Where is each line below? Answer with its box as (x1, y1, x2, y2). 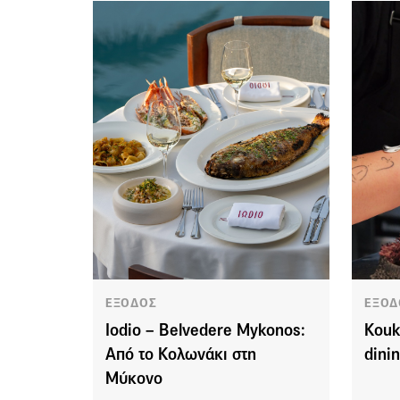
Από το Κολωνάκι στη (105, 344, 256, 365)
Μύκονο (105, 368, 162, 389)
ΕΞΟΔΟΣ (105, 295, 157, 312)
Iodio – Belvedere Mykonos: (105, 320, 305, 341)
